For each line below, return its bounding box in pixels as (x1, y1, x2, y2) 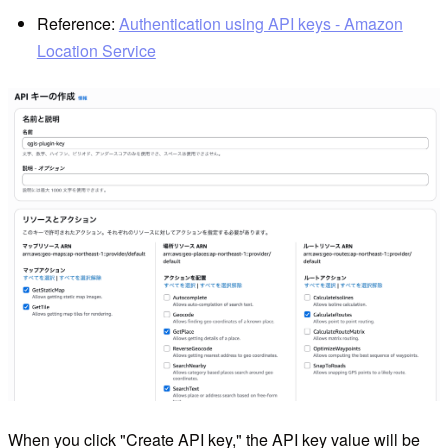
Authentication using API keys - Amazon (118, 12, 403, 36)
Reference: (36, 12, 119, 36)
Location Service (36, 39, 156, 63)
